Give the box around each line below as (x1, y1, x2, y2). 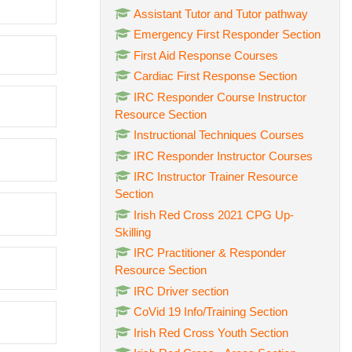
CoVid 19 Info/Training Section (134, 305, 288, 318)
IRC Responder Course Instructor (134, 90, 306, 104)
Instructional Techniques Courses (134, 128, 304, 141)
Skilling (115, 225, 151, 239)
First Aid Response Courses (134, 48, 278, 62)
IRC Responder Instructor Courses (134, 148, 313, 163)
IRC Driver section (134, 284, 229, 298)
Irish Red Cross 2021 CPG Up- (134, 207, 294, 222)
